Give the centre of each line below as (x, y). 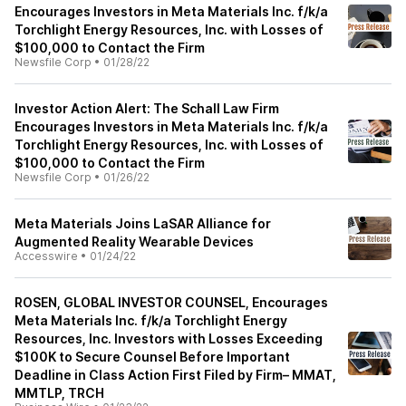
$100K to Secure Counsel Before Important (152, 357)
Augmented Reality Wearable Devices (134, 242)
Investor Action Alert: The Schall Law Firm (147, 108)
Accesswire (46, 256)
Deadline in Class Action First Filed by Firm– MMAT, (175, 375)
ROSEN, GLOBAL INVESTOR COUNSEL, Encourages (171, 302)
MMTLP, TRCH (59, 393)
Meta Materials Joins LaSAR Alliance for (143, 223)
